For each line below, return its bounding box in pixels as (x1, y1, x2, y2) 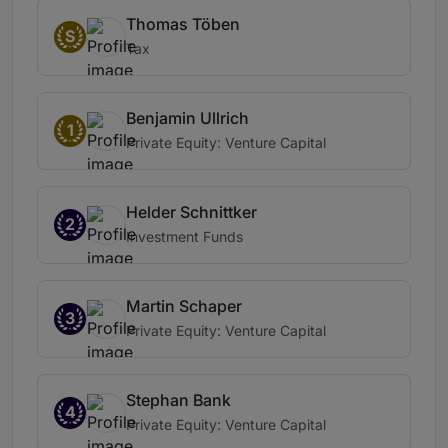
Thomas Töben (126, 14, 240, 35)
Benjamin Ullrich (126, 108, 249, 129)
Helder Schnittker (126, 202, 257, 223)
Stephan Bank (126, 390, 231, 411)
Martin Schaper (126, 296, 242, 317)
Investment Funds (126, 228, 243, 246)
